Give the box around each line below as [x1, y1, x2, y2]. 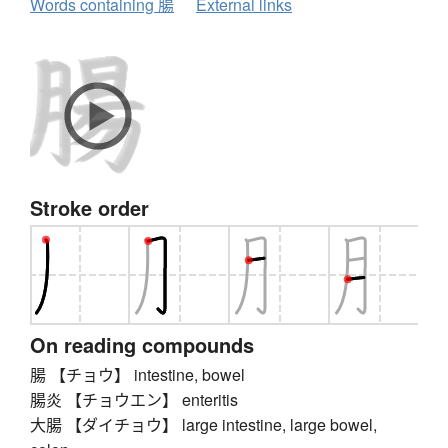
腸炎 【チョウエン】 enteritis [30, 388, 238, 412]
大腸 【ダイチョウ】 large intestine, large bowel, [30, 413, 377, 437]
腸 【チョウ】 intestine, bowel [30, 363, 245, 387]
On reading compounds [30, 330, 254, 360]
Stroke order [30, 193, 149, 223]
